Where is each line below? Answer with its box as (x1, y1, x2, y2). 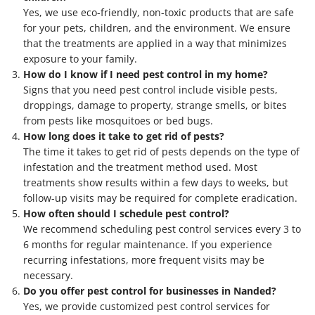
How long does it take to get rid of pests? (23, 129, 224, 143)
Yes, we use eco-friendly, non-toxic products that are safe (23, 5, 294, 19)
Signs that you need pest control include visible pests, (23, 82, 278, 96)
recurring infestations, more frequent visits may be (23, 252, 264, 266)
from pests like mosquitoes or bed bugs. (23, 113, 213, 127)
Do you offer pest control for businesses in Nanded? (23, 283, 276, 297)
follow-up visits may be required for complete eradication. (23, 191, 297, 205)
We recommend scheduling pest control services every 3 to (23, 221, 301, 236)
